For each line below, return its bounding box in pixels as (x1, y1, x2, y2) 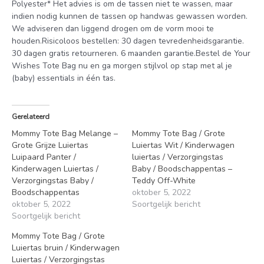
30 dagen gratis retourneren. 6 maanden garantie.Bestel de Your (12, 47, 250, 59)
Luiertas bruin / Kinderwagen (12, 242, 120, 254)
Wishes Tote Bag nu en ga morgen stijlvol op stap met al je (12, 60, 232, 71)
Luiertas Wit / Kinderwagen (132, 140, 235, 151)
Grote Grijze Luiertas (12, 140, 88, 151)
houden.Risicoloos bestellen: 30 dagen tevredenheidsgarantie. (12, 35, 244, 47)
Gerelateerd (12, 112, 49, 122)
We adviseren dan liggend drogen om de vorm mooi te (12, 22, 214, 34)
